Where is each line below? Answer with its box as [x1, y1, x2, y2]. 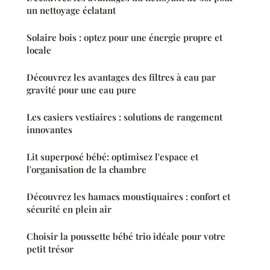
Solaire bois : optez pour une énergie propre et [27, 31, 222, 43]
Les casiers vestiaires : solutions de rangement [27, 110, 222, 123]
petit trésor [27, 242, 74, 255]
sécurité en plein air [27, 202, 111, 215]
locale [27, 43, 51, 56]
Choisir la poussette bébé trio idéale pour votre [27, 230, 225, 242]
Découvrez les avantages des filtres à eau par [27, 71, 216, 83]
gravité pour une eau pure [27, 83, 136, 96]
